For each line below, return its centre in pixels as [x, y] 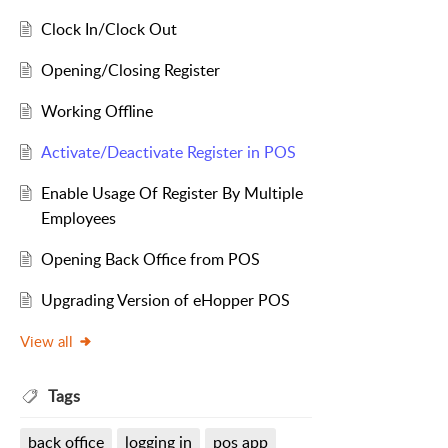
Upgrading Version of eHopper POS [165, 300]
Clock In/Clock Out [108, 29]
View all [46, 341]
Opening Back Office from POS [150, 259]
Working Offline [96, 111]
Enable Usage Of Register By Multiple [171, 193]
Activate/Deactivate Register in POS [168, 152]
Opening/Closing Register [130, 70]
